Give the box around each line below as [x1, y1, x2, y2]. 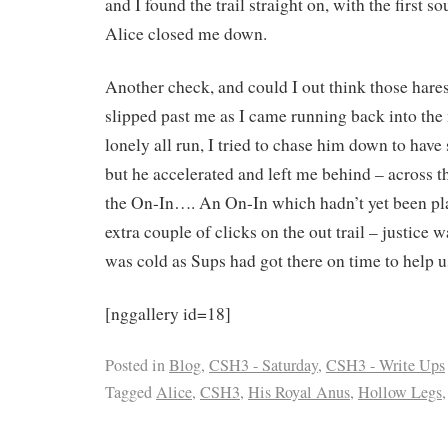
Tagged [105, 380, 152, 403]
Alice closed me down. [105, 22, 267, 46]
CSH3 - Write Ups [326, 353, 445, 376]
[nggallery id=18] [105, 301, 231, 325]
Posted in [105, 353, 165, 376]
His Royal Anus [248, 380, 350, 403]
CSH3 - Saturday [209, 353, 318, 376]
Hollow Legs [358, 380, 442, 403]
